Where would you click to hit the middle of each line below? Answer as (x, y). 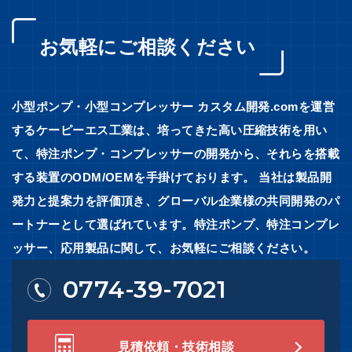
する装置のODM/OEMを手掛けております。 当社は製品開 (172, 178)
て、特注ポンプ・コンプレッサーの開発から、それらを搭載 (176, 154)
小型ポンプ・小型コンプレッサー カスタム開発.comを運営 (174, 107)
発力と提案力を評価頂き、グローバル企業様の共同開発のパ (176, 201)
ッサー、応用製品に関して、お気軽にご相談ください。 (164, 248)
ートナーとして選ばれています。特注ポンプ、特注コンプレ (176, 225)
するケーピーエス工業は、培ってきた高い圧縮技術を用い (170, 130)
